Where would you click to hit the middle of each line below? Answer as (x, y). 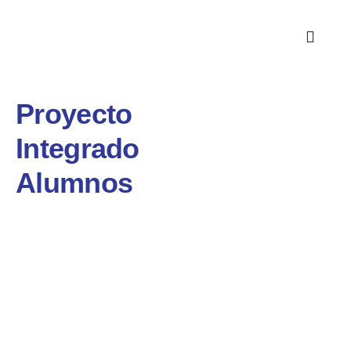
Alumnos (74, 183)
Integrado (78, 148)
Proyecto (74, 114)
